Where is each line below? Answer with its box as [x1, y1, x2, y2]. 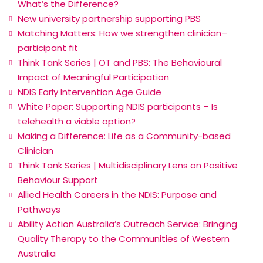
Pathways [18, 203, 60, 216]
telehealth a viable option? [18, 115, 136, 128]
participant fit [18, 42, 78, 55]
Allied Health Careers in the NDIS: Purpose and [18, 188, 217, 201]
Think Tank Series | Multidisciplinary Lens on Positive [18, 159, 238, 172]
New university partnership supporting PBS [18, 12, 201, 25]
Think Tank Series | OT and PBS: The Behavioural [18, 56, 222, 69]
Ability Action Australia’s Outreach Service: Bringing [18, 218, 237, 231]
